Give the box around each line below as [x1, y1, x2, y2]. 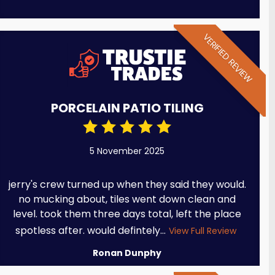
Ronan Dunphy [93, 247, 162, 260]
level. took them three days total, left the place [13, 207, 242, 222]
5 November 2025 [90, 145, 165, 158]
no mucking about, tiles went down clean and [18, 192, 236, 207]
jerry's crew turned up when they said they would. [8, 177, 246, 192]
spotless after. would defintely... [15, 223, 166, 238]
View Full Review [168, 225, 236, 238]
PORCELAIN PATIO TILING [50, 99, 204, 117]
